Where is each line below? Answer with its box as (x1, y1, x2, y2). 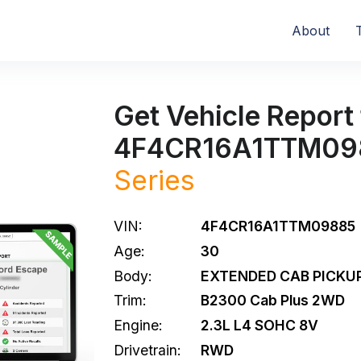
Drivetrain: (114, 341, 181, 359)
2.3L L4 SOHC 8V (201, 317, 318, 334)
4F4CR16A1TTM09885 (201, 218, 355, 234)
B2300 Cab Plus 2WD (201, 292, 345, 309)
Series (114, 164, 195, 197)
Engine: (114, 317, 163, 334)
